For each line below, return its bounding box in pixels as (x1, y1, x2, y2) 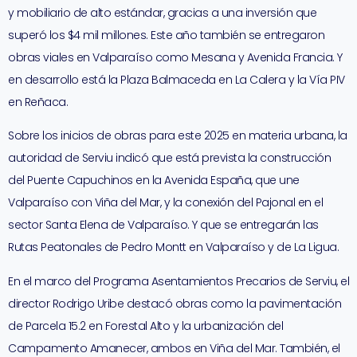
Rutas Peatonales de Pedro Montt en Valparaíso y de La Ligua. (8, 239, 339, 256)
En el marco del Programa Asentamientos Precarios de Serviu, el (8, 273, 349, 289)
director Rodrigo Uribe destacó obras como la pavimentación (8, 295, 341, 312)
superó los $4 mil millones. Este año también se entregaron (8, 26, 324, 43)
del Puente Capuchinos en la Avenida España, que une (8, 172, 300, 189)
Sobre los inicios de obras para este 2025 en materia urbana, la (8, 127, 347, 144)
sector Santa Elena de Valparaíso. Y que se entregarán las (8, 217, 319, 233)
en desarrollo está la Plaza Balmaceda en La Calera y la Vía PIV (8, 71, 345, 88)
